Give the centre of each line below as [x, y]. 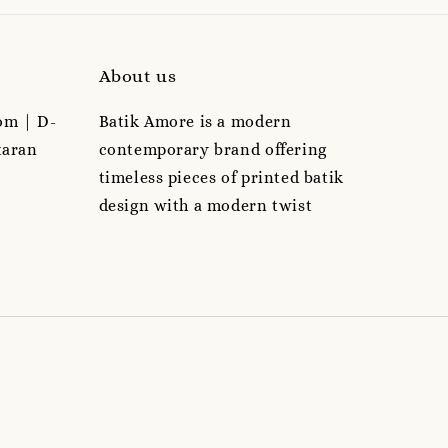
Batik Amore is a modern [195, 121]
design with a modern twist [205, 205]
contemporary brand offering [212, 149]
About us [137, 75]
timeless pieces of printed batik [221, 177]
